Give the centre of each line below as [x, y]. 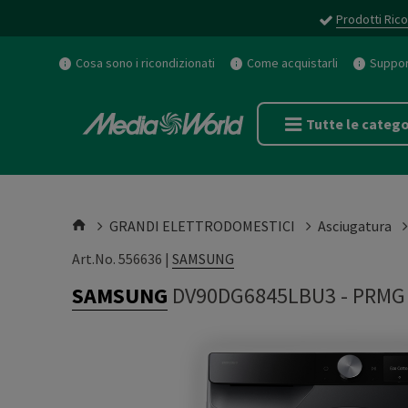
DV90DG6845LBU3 [254, 296]
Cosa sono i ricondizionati [145, 63]
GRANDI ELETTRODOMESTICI [202, 226]
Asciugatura [355, 226]
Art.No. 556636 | [122, 259]
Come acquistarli [292, 63]
